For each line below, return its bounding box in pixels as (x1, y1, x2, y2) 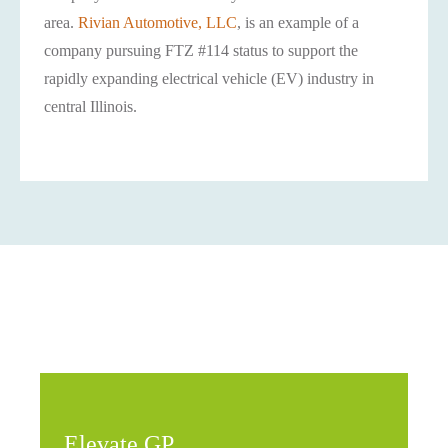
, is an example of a (237, 14, 359, 31)
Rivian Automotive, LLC (78, 14, 237, 31)
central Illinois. (44, 98, 137, 115)
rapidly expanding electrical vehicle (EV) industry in (44, 70, 374, 87)
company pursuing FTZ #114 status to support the (44, 42, 358, 59)
